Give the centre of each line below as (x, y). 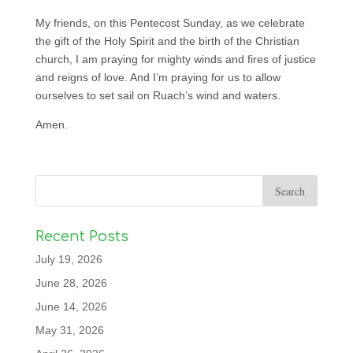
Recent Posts (82, 237)
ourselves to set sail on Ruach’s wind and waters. (158, 96)
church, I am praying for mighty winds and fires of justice (175, 59)
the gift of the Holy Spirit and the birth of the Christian (167, 41)
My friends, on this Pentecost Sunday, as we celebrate (170, 23)
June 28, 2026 (71, 283)
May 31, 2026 (69, 331)
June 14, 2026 (71, 307)
